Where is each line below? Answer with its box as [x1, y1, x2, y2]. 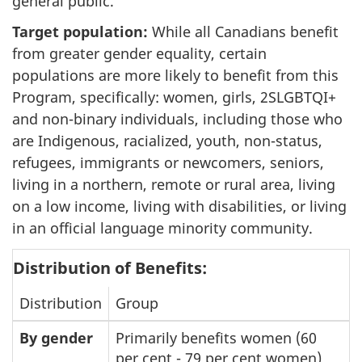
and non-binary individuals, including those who [12, 109, 343, 129]
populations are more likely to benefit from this [12, 65, 339, 86]
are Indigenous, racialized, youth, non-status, [12, 131, 322, 151]
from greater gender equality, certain [12, 44, 267, 64]
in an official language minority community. [12, 218, 313, 238]
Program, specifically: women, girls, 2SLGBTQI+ [12, 87, 336, 107]
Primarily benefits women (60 [116, 327, 317, 347]
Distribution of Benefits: [13, 256, 207, 279]
